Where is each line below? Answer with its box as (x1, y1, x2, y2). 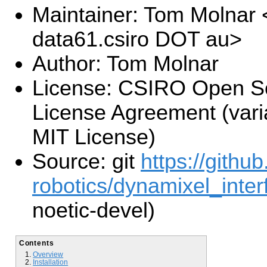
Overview (33, 250, 64, 258)
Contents (18, 238, 54, 247)
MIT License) (32, 125, 156, 150)
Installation (33, 257, 69, 266)
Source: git (32, 150, 141, 174)
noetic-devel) (32, 198, 155, 223)
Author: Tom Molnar (32, 52, 219, 76)
